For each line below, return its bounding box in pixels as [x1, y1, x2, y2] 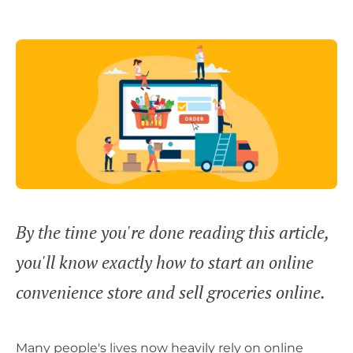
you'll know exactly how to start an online [16, 251, 314, 274]
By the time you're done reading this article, [16, 221, 329, 244]
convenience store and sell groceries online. [16, 281, 325, 304]
